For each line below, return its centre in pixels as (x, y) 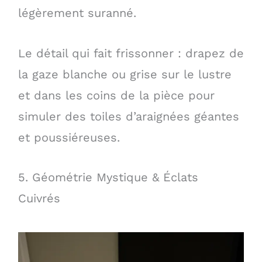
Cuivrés (39, 198)
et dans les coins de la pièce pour (116, 95)
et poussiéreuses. (69, 137)
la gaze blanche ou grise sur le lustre (125, 74)
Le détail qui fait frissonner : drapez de (131, 53)
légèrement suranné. (77, 13)
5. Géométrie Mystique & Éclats (108, 177)
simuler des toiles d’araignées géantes (128, 116)
